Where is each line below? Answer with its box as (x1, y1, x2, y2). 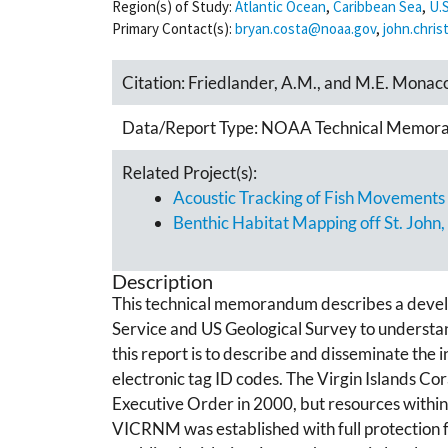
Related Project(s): (122, 162, 257, 183)
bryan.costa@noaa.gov (235, 19, 376, 38)
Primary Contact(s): (112, 19, 232, 38)
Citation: (122, 72, 188, 93)
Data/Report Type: (122, 117, 261, 138)
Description (112, 268, 213, 293)
